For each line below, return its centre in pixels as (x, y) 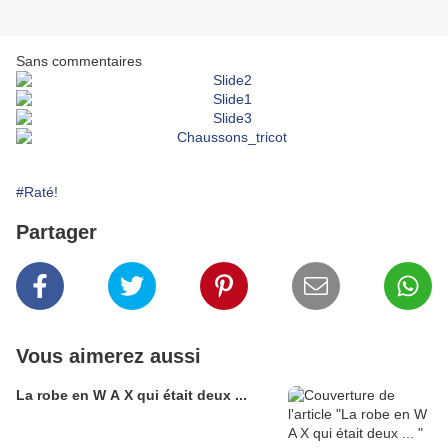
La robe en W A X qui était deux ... (131, 395)
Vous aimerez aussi (108, 356)
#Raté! (37, 192)
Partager (56, 232)
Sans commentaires (79, 61)
